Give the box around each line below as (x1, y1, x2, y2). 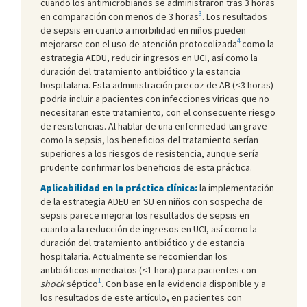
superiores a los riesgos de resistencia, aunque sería (40, 147, 259, 160)
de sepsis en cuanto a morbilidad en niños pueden (40, 23, 246, 36)
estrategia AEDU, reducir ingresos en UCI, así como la (40, 51, 258, 64)
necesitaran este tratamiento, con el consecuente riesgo (40, 106, 275, 119)
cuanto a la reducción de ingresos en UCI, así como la (40, 222, 257, 235)
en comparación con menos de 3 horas (40, 10, 199, 23)
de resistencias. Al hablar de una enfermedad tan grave (40, 119, 267, 132)
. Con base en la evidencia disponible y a (101, 277, 266, 290)
